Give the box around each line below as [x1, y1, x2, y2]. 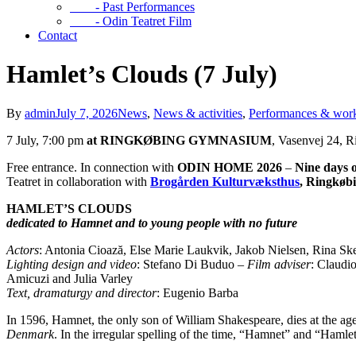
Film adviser [247, 257, 311, 271]
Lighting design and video [6, 257, 137, 271]
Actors [6, 242, 39, 257]
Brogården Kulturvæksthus [150, 174, 300, 188]
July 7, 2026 [56, 106, 118, 120]
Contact [38, 28, 77, 42]
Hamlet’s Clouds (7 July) [6, 60, 277, 89]
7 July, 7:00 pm [6, 133, 87, 147]
